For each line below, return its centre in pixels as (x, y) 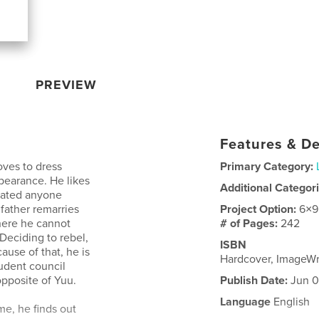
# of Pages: (251, 223)
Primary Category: (267, 166)
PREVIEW (67, 84)
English (291, 302)
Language (246, 302)
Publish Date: (254, 280)
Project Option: (260, 209)
